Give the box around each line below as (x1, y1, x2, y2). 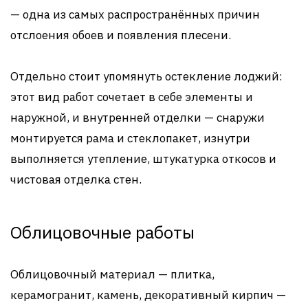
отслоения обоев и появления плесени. (10, 27, 231, 43)
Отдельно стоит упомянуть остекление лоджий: (10, 68, 283, 84)
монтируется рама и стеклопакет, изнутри (10, 130, 250, 146)
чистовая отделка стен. (10, 171, 142, 187)
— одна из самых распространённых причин (10, 6, 260, 22)
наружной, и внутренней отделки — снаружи (10, 109, 265, 125)
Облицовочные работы (10, 220, 195, 243)
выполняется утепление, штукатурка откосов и (10, 151, 276, 166)
